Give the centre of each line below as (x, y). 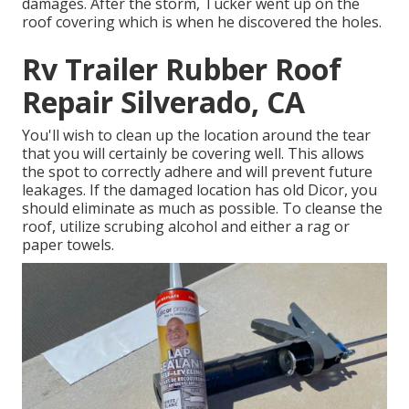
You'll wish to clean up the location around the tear (196, 135)
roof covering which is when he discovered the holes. (202, 21)
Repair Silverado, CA (163, 101)
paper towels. (68, 244)
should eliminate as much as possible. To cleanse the (202, 208)
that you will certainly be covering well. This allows (193, 153)
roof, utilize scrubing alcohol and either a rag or (186, 226)
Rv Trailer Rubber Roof (182, 68)
